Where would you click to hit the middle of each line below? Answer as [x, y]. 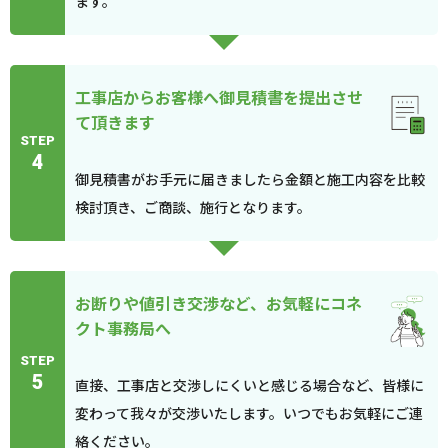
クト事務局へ [123, 328]
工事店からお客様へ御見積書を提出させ [219, 97]
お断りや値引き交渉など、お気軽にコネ [218, 303]
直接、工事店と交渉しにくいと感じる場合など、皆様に [249, 385]
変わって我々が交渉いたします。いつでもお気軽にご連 [249, 413]
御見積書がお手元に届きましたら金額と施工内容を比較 [250, 179]
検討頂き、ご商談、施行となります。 [193, 207]
